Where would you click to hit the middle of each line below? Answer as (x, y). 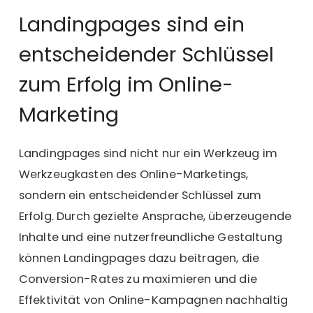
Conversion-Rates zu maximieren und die (138, 279)
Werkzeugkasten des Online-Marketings (132, 175)
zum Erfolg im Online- (126, 85)
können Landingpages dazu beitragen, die (139, 259)
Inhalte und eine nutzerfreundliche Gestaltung (150, 238)
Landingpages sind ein (132, 25)
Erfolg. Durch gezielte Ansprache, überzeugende (155, 217)
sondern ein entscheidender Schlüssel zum (140, 196)
